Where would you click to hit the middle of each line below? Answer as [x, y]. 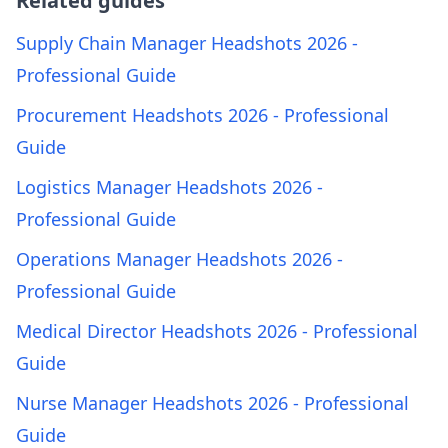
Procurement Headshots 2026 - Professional [202, 115]
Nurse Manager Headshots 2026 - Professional [212, 403]
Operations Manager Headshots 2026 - [179, 259]
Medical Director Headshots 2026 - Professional [217, 331]
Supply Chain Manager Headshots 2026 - [187, 43]
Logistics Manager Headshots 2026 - [169, 187]
